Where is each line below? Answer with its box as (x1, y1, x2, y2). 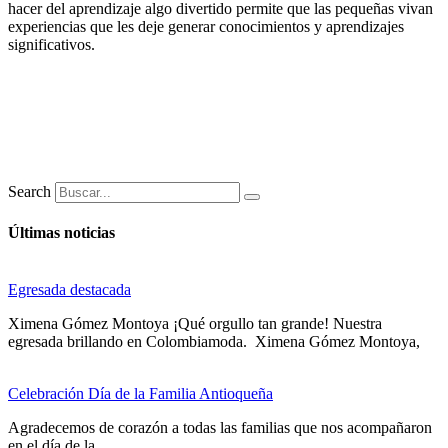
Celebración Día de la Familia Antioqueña (8, 385, 273, 403)
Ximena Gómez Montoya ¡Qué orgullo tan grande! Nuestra (8, 315, 382, 333)
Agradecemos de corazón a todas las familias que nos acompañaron (8, 419, 432, 437)
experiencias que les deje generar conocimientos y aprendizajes (8, 17, 404, 35)
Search (8, 182, 51, 200)
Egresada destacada (8, 281, 131, 299)
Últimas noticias (8, 224, 115, 242)
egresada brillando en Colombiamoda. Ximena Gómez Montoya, (8, 333, 420, 351)
